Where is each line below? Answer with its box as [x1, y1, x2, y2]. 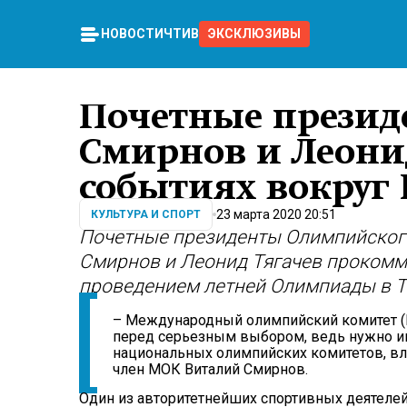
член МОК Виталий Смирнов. [113, 361, 308, 379]
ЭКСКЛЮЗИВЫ [208, 26, 301, 42]
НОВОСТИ [101, 26, 164, 42]
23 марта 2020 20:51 [216, 206, 336, 222]
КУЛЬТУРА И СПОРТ [91, 208, 201, 222]
